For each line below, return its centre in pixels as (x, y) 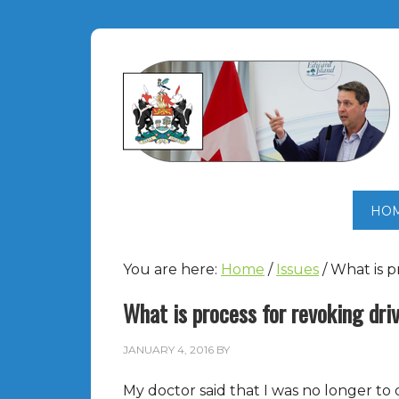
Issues (297, 269)
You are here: (172, 269)
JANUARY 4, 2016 (168, 350)
